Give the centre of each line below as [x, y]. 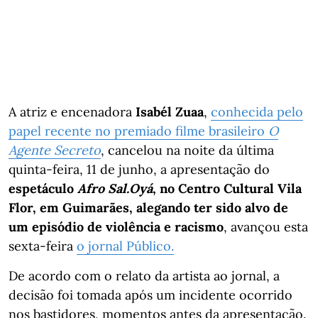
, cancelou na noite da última [187, 150]
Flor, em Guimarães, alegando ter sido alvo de [148, 207]
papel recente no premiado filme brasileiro [138, 131]
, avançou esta [266, 226]
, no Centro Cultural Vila [227, 188]
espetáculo [43, 188]
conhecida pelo [257, 111]
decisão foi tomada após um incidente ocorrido [150, 295]
